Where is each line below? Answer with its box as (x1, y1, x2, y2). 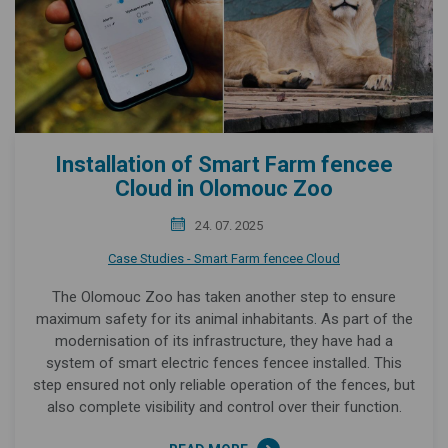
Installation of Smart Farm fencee (55, 151, 393, 177)
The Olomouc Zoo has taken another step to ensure (52, 287, 396, 306)
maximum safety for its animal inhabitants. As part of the (35, 309, 413, 328)
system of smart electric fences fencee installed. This (46, 353, 402, 372)
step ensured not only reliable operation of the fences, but (33, 375, 415, 394)
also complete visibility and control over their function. (46, 397, 402, 416)
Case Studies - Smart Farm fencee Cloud (108, 250, 340, 266)
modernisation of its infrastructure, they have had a (55, 331, 393, 350)
